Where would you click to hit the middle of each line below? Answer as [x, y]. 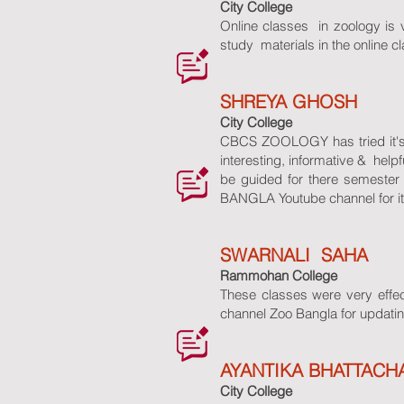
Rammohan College [279, 275]
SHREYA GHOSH [289, 101]
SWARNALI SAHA [294, 255]
